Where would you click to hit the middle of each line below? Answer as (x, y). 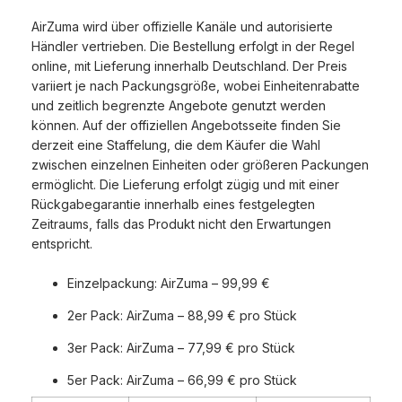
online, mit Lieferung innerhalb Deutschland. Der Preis (189, 66)
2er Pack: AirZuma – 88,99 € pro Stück (182, 316)
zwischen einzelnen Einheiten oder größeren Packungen (200, 165)
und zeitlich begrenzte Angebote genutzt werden (179, 106)
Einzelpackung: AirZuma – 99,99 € (169, 284)
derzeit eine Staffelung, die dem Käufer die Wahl (176, 145)
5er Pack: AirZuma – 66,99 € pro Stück (182, 380)
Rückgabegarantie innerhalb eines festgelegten (173, 205)
